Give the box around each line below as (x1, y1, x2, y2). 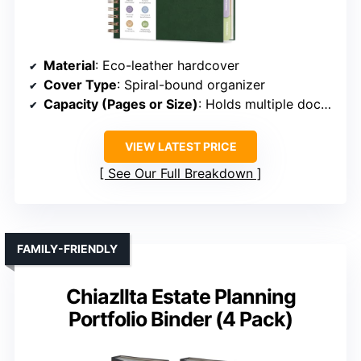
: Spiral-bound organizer (117, 77, 265, 93)
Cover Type (44, 77, 117, 93)
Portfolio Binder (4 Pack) (68, 307, 293, 332)
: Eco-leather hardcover (95, 57, 239, 74)
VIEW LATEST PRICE (124, 139, 237, 154)
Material (44, 57, 95, 74)
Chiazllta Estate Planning (65, 284, 296, 309)
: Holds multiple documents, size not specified (198, 96, 321, 113)
